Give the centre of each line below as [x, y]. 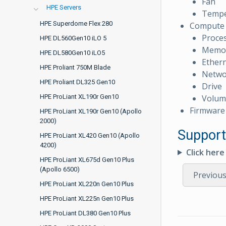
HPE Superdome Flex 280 [76, 23]
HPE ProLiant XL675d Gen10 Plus [87, 160]
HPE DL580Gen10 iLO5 [72, 53]
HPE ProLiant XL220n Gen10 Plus [87, 184]
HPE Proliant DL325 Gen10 [77, 82]
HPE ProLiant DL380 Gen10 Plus [85, 213]
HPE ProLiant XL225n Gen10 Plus [87, 199]
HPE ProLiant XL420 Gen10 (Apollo [90, 135]
